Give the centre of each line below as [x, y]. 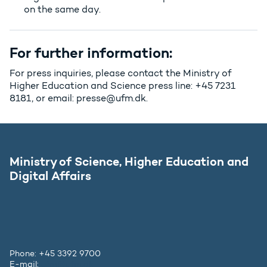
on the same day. [62, 10]
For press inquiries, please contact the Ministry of [120, 73]
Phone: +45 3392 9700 [55, 254]
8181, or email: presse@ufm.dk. [79, 98]
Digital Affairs [50, 176]
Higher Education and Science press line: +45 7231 [122, 86]
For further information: [91, 53]
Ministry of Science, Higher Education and [129, 162]
